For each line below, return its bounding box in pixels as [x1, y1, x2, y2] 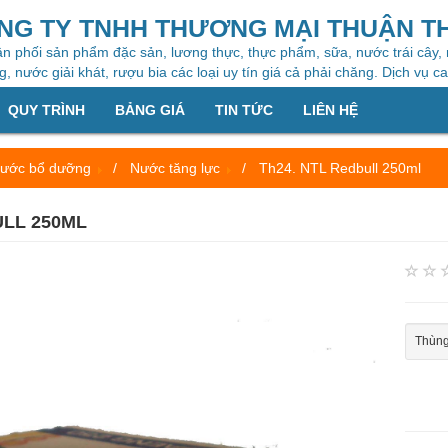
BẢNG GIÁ [115, 102, 186, 118]
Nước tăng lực [130, 160, 220, 176]
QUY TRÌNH [8, 102, 86, 118]
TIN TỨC [215, 102, 274, 118]
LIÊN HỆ [303, 102, 359, 118]
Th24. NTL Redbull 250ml [259, 160, 421, 176]
